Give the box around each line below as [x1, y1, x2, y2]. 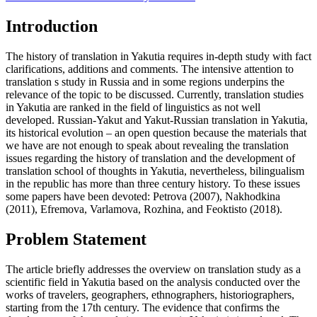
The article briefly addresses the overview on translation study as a [6, 263, 301, 275]
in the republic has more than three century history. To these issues [6, 177, 300, 190]
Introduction [6, 17, 98, 36]
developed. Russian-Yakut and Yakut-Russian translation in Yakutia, [6, 113, 308, 126]
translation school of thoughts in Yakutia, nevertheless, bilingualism [6, 164, 304, 177]
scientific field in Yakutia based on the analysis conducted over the [6, 275, 300, 288]
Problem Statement [6, 229, 146, 248]
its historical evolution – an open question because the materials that [6, 126, 306, 139]
